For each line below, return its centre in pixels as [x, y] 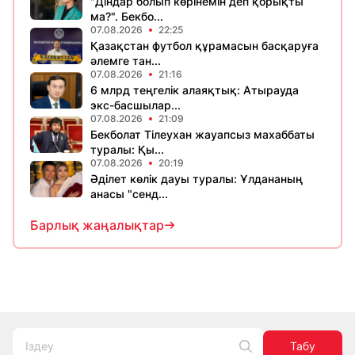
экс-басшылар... [136, 105]
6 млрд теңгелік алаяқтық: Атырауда [195, 90]
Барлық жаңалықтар [97, 225]
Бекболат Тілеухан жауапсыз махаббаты [202, 134]
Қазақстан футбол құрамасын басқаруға [204, 45]
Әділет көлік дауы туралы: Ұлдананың [197, 178]
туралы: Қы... [127, 149]
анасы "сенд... [129, 193]
